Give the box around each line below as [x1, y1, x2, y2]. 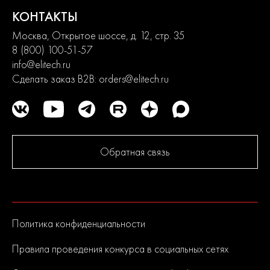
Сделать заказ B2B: [12, 72, 99, 86]
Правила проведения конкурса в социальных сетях [12, 242, 228, 256]
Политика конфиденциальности [12, 216, 145, 230]
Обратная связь [100, 145, 170, 159]
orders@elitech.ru [99, 72, 169, 86]
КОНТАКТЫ [12, 8, 78, 25]
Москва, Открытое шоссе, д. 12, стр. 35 [12, 28, 185, 42]
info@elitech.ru [12, 57, 71, 71]
